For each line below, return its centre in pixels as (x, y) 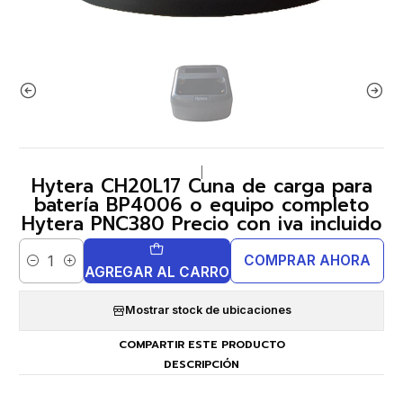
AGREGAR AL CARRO (157, 272)
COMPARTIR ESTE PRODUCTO (201, 345)
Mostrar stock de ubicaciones (208, 310)
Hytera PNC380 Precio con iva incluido (201, 224)
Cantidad (43, 270)
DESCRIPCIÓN (201, 364)
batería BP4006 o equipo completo (201, 205)
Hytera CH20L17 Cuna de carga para (201, 186)
